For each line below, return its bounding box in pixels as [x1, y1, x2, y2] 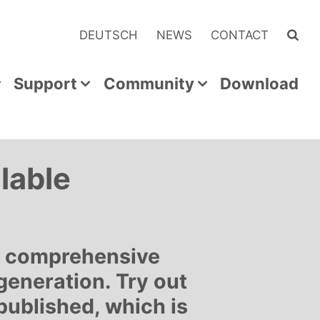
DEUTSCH [79, 27, 139, 42]
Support [14, 74, 78, 94]
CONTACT [211, 27, 269, 42]
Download [220, 74, 299, 94]
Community [103, 74, 194, 94]
